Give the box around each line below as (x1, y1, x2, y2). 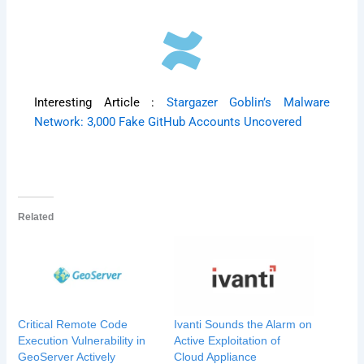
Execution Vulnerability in (18, 333, 146, 347)
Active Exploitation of (174, 333, 280, 347)
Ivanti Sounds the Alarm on (174, 317, 312, 331)
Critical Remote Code (18, 317, 128, 331)
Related (18, 210, 54, 223)
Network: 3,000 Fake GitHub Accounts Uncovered (34, 114, 302, 129)
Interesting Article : (34, 94, 167, 110)
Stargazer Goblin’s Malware (166, 94, 330, 110)
